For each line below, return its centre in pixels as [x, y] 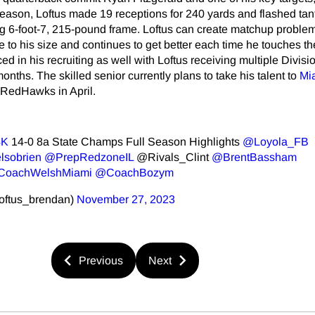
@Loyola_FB [276, 142]
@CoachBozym [134, 173]
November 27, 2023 [126, 200]
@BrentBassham [254, 157]
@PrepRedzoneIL [89, 157]
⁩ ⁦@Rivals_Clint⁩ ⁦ [173, 157]
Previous [101, 260]
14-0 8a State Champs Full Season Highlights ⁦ [126, 142]
